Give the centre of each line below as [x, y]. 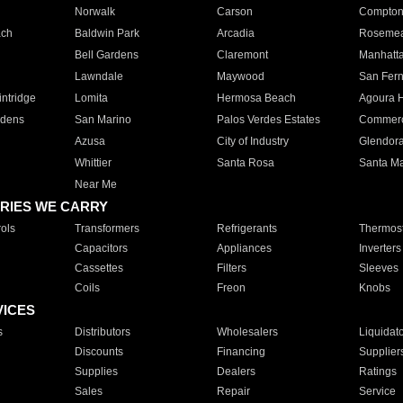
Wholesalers [247, 332]
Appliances [244, 248]
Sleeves [378, 268]
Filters [231, 268]
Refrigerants [246, 228]
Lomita [91, 98]
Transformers [107, 228]
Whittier [93, 163]
